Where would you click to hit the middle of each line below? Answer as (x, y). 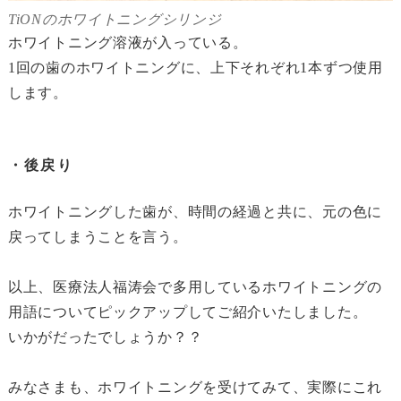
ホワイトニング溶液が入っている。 (128, 43)
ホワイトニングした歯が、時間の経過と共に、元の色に (195, 212)
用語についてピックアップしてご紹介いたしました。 (188, 311)
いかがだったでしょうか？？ (105, 337)
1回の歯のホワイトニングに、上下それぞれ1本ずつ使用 (195, 68)
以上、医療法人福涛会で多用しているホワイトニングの (195, 286)
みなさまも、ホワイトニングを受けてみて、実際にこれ (195, 387)
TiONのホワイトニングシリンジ (115, 20)
